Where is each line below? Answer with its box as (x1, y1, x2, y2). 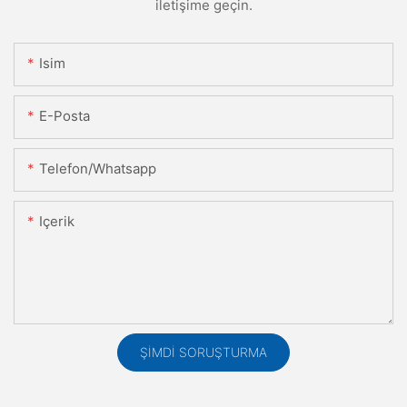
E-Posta (39, 106, 90, 124)
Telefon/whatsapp (39, 159, 156, 177)
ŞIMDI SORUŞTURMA (140, 343, 267, 360)
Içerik (39, 212, 74, 230)
